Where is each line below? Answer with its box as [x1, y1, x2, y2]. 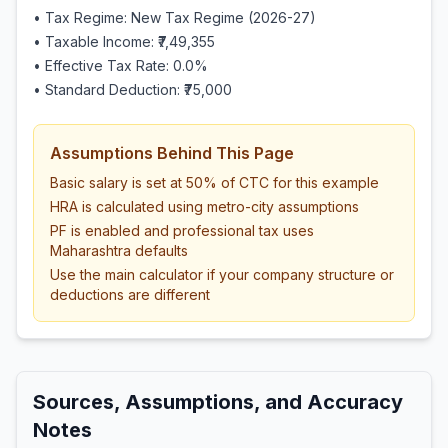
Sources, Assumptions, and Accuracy [33, 390, 403, 414]
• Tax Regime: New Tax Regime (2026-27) [33, 9, 316, 26]
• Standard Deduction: [33, 81, 184, 98]
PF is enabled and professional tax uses [50, 222, 314, 239]
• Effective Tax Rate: [33, 57, 173, 74]
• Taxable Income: [33, 33, 158, 50]
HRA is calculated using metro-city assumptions [50, 198, 359, 215]
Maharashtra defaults [50, 242, 188, 259]
